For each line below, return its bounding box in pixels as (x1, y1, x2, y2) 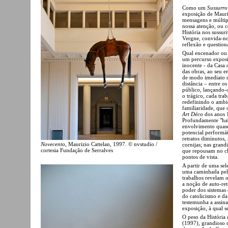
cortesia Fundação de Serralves (41, 147, 113, 153)
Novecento (41, 140, 65, 147)
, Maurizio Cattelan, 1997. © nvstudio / (65, 140, 157, 147)
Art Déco (182, 110, 205, 117)
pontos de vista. (182, 153, 219, 160)
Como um (182, 4, 207, 11)
